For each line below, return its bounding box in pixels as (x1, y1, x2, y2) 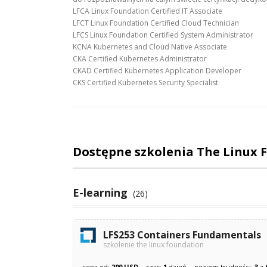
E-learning (73, 185, 128, 200)
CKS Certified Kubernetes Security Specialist (73, 77, 218, 88)
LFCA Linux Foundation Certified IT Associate (73, 5, 222, 16)
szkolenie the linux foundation (103, 239, 204, 250)
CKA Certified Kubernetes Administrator (73, 53, 207, 64)
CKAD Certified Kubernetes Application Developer (73, 65, 241, 76)
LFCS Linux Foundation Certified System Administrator (73, 29, 253, 40)
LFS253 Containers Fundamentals (103, 228, 261, 241)
